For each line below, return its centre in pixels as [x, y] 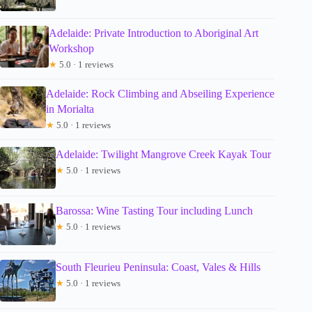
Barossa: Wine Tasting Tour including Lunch [154, 210]
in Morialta [70, 109]
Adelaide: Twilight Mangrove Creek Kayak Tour [163, 154]
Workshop [72, 48]
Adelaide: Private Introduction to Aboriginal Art [154, 33]
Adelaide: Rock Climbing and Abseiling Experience [160, 93]
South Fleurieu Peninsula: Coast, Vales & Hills [158, 267]
